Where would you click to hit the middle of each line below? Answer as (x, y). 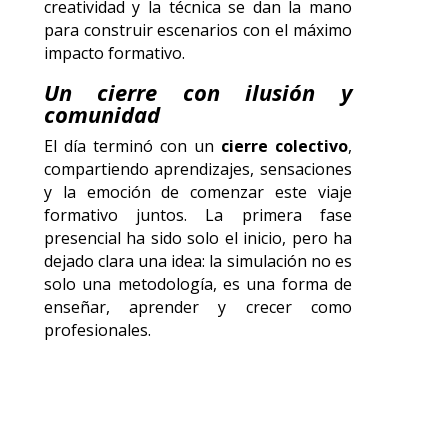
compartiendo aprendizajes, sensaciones (197, 169)
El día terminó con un (132, 146)
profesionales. (97, 330)
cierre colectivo (284, 146)
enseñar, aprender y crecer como (197, 307)
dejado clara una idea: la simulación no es (197, 261)
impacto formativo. (114, 53)
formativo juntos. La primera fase (197, 215)
